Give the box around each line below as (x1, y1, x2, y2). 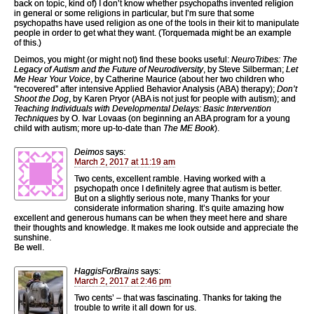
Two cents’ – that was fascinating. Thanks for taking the (74, 292, 282, 303)
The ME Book (163, 123, 214, 133)
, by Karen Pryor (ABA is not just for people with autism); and (69, 93, 296, 104)
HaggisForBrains (74, 266, 139, 276)
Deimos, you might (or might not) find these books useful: (14, 54, 231, 64)
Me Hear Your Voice (14, 74, 90, 84)
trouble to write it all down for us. (74, 302, 196, 313)
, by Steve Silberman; (203, 64, 286, 74)
